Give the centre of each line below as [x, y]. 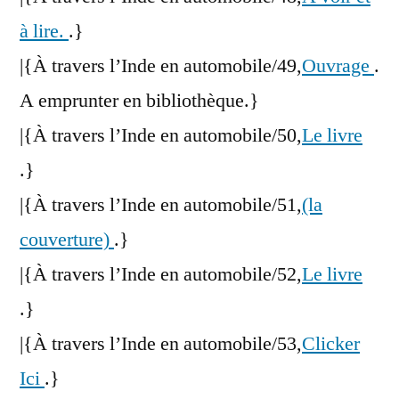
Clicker [331, 344]
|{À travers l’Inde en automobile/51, [161, 205]
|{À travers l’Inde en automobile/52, [161, 275]
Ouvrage [338, 66]
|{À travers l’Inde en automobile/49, [161, 66]
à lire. [44, 32]
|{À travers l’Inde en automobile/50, [161, 136]
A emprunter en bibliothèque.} [139, 101]
